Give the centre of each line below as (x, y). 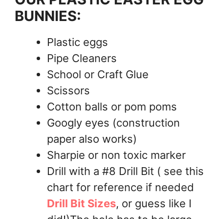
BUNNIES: (50, 16)
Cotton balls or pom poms (112, 107)
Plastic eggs (77, 42)
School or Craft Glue (98, 75)
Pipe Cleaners (82, 58)
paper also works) (92, 139)
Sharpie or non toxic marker (116, 155)
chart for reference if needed (120, 187)
